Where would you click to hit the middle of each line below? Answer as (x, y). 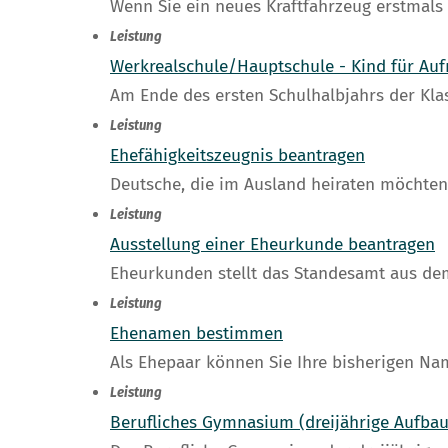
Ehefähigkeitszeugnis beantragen (237, 156)
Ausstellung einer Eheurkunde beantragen (272, 245)
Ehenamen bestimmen (196, 334)
